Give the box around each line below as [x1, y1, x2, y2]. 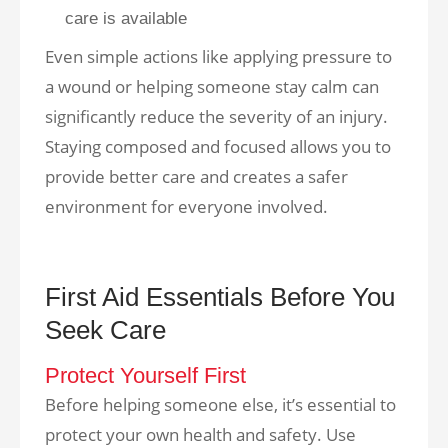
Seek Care [45, 315, 166, 345]
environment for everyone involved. [45, 195, 328, 218]
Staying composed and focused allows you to [45, 135, 391, 158]
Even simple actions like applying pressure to [45, 45, 392, 68]
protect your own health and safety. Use [45, 423, 356, 446]
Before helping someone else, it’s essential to [45, 393, 396, 416]
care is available [65, 9, 192, 28]
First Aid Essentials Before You [45, 282, 395, 312]
